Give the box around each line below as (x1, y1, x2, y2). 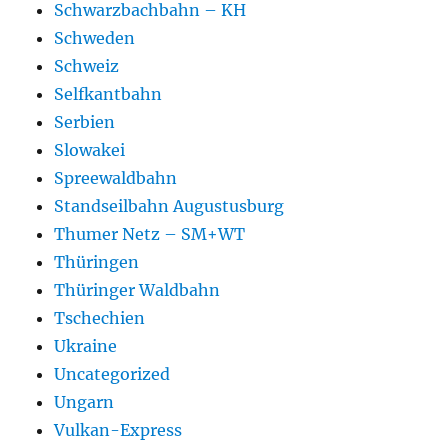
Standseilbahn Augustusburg (54, 196, 285, 217)
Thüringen (54, 252, 140, 273)
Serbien (54, 112, 116, 133)
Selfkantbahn (54, 84, 163, 105)
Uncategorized (54, 364, 171, 385)
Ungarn (54, 392, 115, 413)
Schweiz (54, 56, 120, 77)
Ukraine (54, 336, 118, 357)
